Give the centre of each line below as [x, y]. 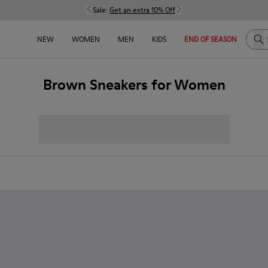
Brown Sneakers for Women [134, 85]
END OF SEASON [211, 39]
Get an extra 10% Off [142, 10]
